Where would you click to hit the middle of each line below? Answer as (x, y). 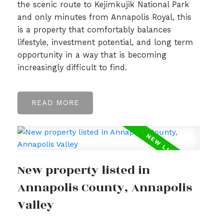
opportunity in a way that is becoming (92, 55)
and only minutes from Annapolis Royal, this (104, 17)
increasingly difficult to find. (72, 68)
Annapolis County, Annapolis (105, 187)
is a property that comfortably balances (94, 30)
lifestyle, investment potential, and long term (105, 43)
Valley (36, 205)
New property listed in (84, 170)
